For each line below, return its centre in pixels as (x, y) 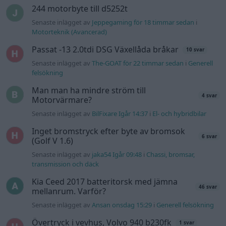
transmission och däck (66, 164)
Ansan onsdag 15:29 (122, 205)
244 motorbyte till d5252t (80, 9)
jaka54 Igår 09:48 (117, 155)
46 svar (208, 187)
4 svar (209, 95)
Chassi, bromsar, (171, 155)
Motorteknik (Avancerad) (70, 32)
